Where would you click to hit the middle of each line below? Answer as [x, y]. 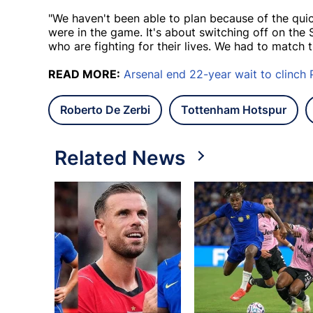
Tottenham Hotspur [234, 110]
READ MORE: [84, 74]
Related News [120, 158]
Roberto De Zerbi [105, 110]
